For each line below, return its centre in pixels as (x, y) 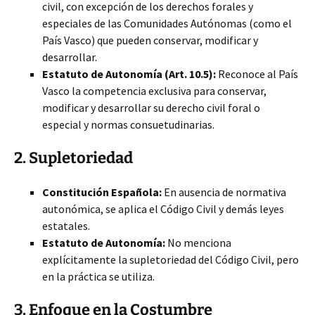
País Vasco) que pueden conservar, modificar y (150, 40)
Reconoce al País (257, 74)
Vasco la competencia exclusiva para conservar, (154, 91)
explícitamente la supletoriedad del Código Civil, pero (171, 259)
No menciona (198, 243)
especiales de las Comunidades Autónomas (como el (167, 23)
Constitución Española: (102, 192)
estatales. (66, 226)
